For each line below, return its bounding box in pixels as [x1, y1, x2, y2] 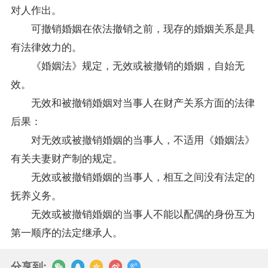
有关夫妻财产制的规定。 [10, 150, 123, 165]
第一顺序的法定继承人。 [10, 224, 123, 239]
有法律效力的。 [10, 38, 82, 54]
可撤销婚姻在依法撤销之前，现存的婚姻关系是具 [10, 20, 255, 35]
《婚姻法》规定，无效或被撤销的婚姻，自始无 [10, 57, 245, 72]
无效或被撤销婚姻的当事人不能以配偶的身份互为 [10, 205, 255, 221]
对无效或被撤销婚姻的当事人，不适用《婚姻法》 [10, 131, 255, 147]
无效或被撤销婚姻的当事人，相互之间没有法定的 [10, 168, 255, 184]
